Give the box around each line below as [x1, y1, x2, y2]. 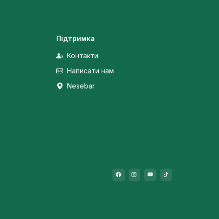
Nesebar [65, 82, 95, 90]
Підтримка [56, 34, 95, 43]
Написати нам [65, 66, 114, 75]
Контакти [65, 51, 98, 60]
